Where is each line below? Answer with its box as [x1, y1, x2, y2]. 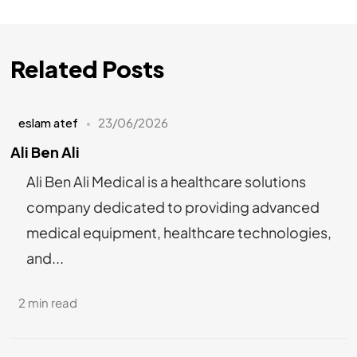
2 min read [18, 294, 78, 310]
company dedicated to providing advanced [25, 197, 320, 216]
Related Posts [10, 54, 164, 84]
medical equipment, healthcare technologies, [25, 222, 331, 241]
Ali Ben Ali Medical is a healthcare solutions [25, 171, 306, 190]
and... [25, 248, 64, 267]
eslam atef [18, 115, 79, 131]
